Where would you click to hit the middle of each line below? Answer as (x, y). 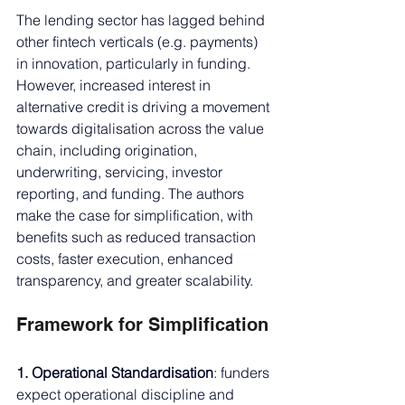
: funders (243, 372)
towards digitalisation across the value (142, 128)
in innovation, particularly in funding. (135, 63)
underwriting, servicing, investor (121, 171)
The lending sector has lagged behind (142, 19)
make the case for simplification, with (137, 215)
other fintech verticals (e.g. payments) (139, 41)
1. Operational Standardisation (115, 372)
